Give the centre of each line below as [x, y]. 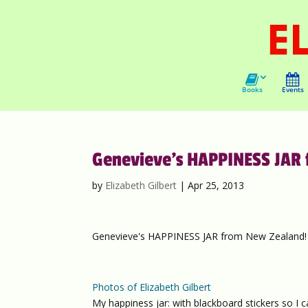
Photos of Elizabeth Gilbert [152, 287]
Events [293, 89]
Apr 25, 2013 [216, 185]
